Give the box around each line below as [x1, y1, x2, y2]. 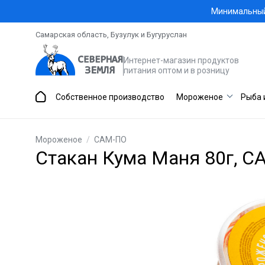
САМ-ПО [94, 135, 127, 144]
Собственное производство [56, 92, 164, 102]
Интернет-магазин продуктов [124, 56, 239, 65]
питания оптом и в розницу [124, 66, 230, 75]
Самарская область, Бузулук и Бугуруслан [35, 30, 187, 39]
